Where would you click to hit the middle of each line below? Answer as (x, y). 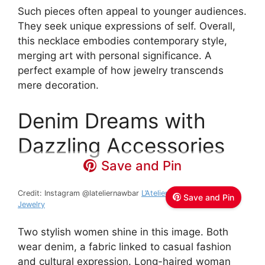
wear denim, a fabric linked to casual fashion (125, 247)
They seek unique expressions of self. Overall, (127, 26)
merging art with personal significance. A (115, 56)
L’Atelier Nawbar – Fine (181, 193)
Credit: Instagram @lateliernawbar (80, 193)
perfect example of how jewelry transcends (121, 71)
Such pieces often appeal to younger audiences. (132, 12)
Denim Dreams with (112, 120)
